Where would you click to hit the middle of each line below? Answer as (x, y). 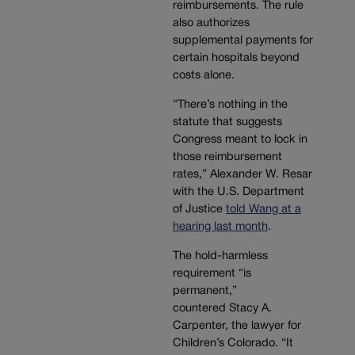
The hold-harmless (220, 256)
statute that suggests (227, 122)
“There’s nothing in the (230, 105)
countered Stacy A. (222, 308)
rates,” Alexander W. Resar (242, 175)
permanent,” (204, 291)
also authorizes (211, 24)
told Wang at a (263, 210)
